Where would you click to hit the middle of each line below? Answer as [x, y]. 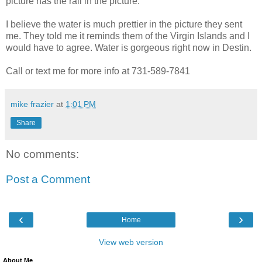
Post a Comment [48, 180]
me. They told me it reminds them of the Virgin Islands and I [128, 36]
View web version [131, 242]
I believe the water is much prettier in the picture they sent [124, 24]
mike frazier [32, 104]
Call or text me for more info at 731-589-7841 [98, 71]
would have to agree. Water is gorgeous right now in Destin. [129, 47]
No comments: [42, 154]
